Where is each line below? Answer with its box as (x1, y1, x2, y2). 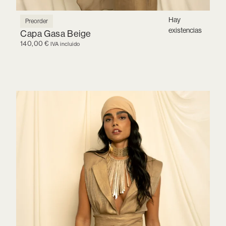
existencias (168, 25, 202, 35)
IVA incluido (50, 40, 80, 47)
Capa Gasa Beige (20, 27, 91, 39)
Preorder (25, 17, 48, 25)
